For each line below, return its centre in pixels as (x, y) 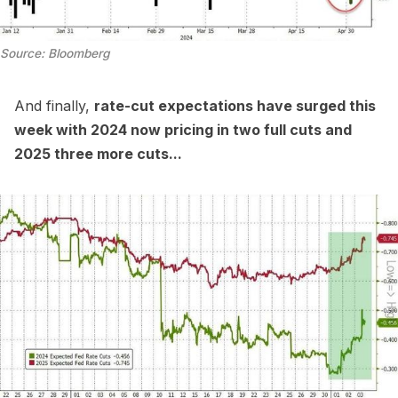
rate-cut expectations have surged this (235, 106)
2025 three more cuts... (98, 154)
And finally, (54, 106)
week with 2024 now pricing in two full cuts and (183, 130)
